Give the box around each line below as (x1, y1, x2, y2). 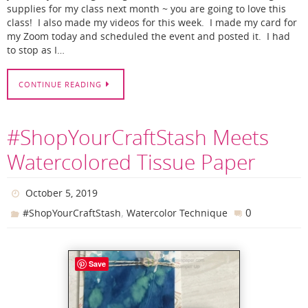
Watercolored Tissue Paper (7, 148, 256, 176)
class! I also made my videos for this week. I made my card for (7, 16, 297, 30)
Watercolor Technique (126, 206, 228, 219)
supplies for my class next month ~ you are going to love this (7, 3, 286, 16)
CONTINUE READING (19, 79, 102, 89)
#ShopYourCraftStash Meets (7, 123, 269, 151)
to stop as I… (7, 44, 65, 57)
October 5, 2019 (25, 186, 98, 199)
